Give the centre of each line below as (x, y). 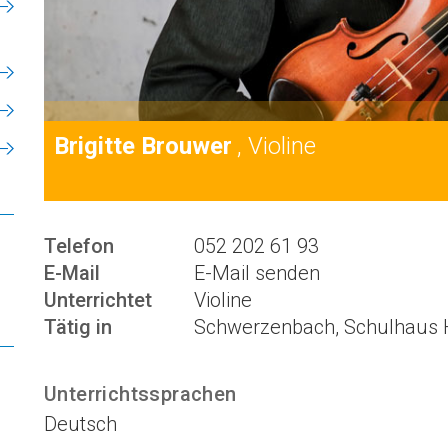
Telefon (79, 246)
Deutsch (80, 424)
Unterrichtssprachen (140, 394)
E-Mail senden (257, 273)
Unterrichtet (98, 300)
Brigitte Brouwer (143, 146)
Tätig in (78, 327)
